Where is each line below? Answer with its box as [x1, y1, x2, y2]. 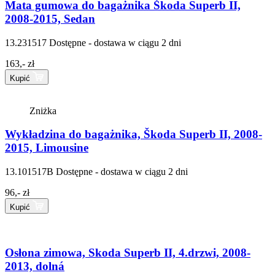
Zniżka [29, 105, 56, 116]
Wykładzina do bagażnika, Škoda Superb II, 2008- [5, 128, 262, 141]
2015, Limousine [5, 141, 88, 155]
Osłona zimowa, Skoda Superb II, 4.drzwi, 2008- [5, 246, 250, 259]
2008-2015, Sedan [5, 12, 95, 25]
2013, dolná [5, 259, 64, 273]
